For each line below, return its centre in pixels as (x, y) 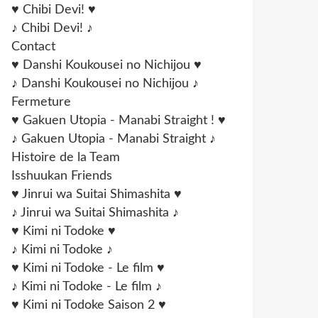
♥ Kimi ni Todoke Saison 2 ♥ (89, 305)
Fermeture (41, 102)
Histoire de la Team (66, 158)
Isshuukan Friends (62, 176)
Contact (33, 47)
